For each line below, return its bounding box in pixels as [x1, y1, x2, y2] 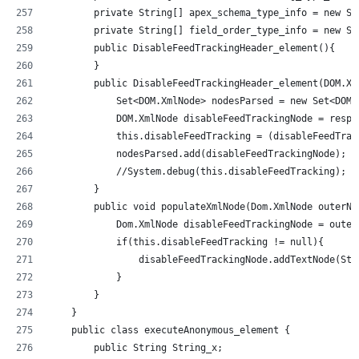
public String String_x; [49, 341, 223, 353]
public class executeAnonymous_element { [49, 324, 290, 336]
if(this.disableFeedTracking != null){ [49, 236, 324, 248]
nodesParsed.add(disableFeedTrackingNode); [49, 147, 346, 159]
